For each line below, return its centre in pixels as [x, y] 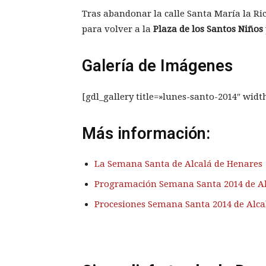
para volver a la [118, 29]
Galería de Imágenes [157, 66]
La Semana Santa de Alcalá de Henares [178, 164]
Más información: [146, 134]
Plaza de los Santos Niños [208, 29]
